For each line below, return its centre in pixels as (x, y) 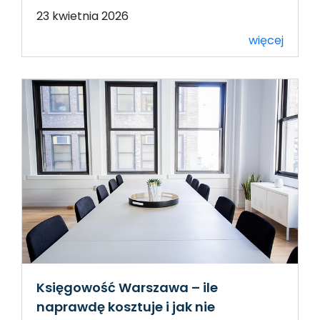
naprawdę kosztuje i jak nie (126, 306)
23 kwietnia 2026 (82, 16)
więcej (266, 41)
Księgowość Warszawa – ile (127, 287)
